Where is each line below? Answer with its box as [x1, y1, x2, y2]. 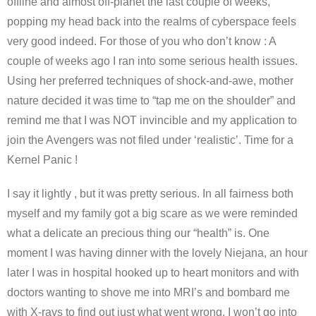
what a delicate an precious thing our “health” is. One [7, 227, 269, 239]
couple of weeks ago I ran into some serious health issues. [7, 55, 298, 67]
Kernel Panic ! [7, 154, 78, 166]
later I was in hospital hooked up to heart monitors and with [7, 267, 299, 279]
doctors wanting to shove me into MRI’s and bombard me [7, 286, 290, 298]
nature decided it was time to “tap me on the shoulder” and [7, 95, 296, 107]
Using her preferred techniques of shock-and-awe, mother [7, 75, 293, 87]
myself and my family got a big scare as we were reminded [7, 207, 298, 219]
